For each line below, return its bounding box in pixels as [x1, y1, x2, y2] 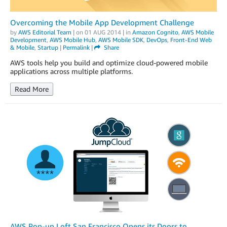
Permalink [63, 44, 90, 52]
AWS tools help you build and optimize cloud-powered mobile [10, 58, 208, 67]
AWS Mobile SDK [98, 36, 143, 44]
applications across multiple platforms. [10, 67, 133, 76]
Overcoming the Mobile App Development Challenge [10, 18, 194, 27]
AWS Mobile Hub [50, 36, 95, 44]
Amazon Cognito [132, 28, 178, 36]
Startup [37, 44, 58, 52]
